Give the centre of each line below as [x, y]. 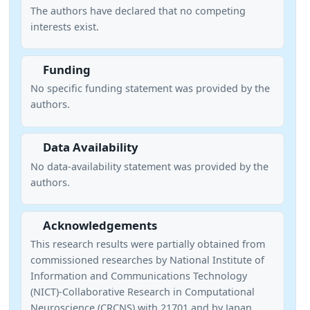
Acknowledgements [100, 225]
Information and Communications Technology [138, 276]
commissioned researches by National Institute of [147, 260]
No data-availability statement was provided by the [149, 166]
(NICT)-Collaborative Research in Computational [142, 292]
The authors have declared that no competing [138, 10]
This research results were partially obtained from [147, 244]
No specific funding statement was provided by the [150, 89]
